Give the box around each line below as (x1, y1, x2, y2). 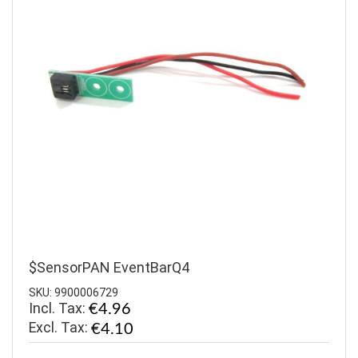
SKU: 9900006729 (29, 286, 118, 300)
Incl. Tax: (29, 300, 89, 317)
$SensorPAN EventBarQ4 (29, 258, 189, 276)
